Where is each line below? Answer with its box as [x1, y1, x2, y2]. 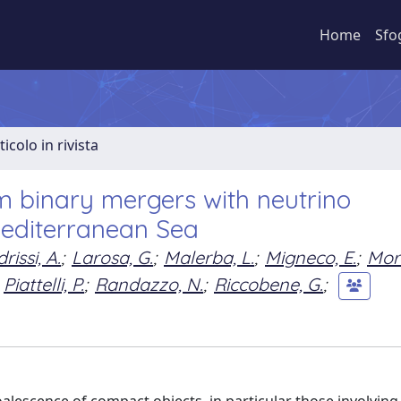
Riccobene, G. [214, 272, 323, 295]
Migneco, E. [265, 246, 356, 269]
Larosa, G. [72, 246, 153, 269]
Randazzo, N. [95, 272, 203, 295]
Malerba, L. [164, 246, 254, 269]
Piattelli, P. [4, 272, 84, 295]
